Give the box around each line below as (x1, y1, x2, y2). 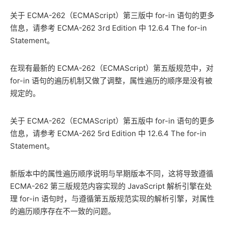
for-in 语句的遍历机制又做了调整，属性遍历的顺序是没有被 (10, 76, 212, 86)
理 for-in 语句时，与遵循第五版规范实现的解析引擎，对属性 (10, 194, 214, 204)
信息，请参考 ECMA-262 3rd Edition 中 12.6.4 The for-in (10, 23, 207, 33)
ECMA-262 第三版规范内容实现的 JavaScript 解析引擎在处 (10, 181, 212, 191)
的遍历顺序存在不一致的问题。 (10, 206, 116, 216)
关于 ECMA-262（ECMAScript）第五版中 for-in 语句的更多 (10, 116, 214, 126)
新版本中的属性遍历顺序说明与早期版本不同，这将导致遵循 (10, 169, 213, 179)
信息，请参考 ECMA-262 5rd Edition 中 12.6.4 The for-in (10, 129, 206, 139)
